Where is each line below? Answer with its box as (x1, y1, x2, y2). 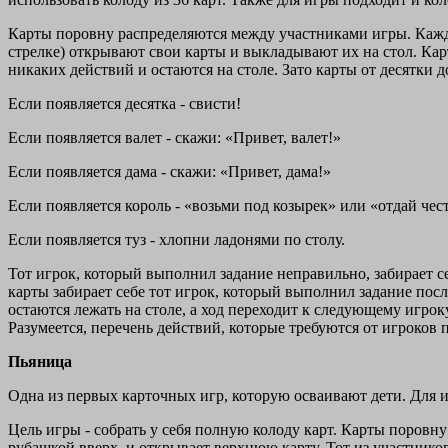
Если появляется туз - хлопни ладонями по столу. (8, 231, 345, 249)
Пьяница (8, 353, 72, 371)
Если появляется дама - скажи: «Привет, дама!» (8, 163, 331, 181)
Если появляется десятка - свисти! (8, 95, 241, 113)
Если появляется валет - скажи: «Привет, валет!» (8, 129, 341, 147)
